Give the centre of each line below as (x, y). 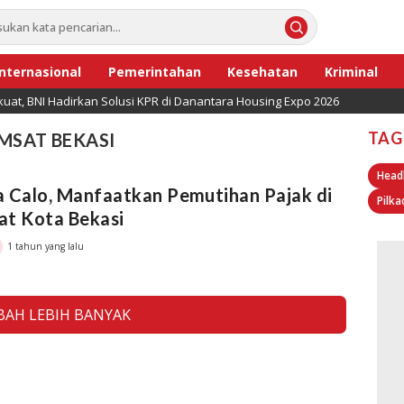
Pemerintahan (154, 71)
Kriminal (352, 71)
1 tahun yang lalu (46, 246)
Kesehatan (263, 71)
